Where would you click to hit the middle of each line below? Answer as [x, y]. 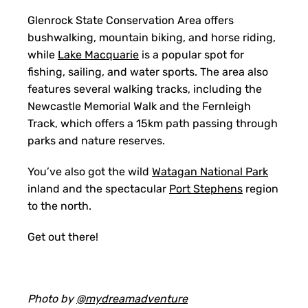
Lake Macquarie [98, 55]
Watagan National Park [210, 172]
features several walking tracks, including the [145, 89]
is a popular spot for [191, 55]
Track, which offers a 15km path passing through [153, 123]
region [261, 189]
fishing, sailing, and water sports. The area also [148, 72]
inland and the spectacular [98, 189]
